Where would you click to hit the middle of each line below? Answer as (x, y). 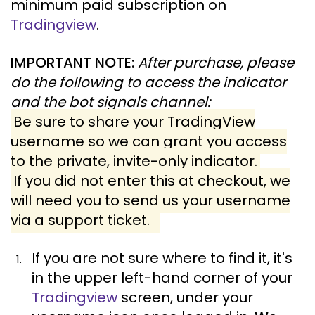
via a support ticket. (84, 220)
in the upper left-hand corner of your (162, 278)
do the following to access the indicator (148, 82)
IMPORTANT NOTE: (72, 63)
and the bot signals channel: (112, 102)
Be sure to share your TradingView (134, 122)
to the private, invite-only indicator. (134, 161)
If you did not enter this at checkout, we (152, 181)
